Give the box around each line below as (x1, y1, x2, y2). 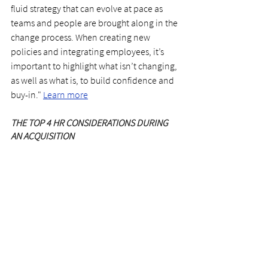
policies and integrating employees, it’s (11, 45, 166, 57)
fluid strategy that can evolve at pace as (11, 2, 165, 14)
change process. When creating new (11, 31, 152, 43)
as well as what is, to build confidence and (11, 74, 176, 86)
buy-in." (11, 88, 43, 100)
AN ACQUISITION (11, 129, 74, 142)
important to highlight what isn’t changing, (11, 59, 179, 72)
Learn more (43, 88, 88, 100)
